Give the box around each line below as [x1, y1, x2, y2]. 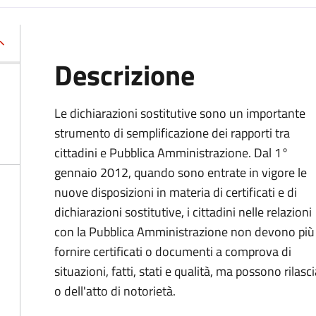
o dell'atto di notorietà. [54, 281, 176, 300]
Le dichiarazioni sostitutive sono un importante [54, 104, 305, 123]
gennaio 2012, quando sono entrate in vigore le [54, 163, 307, 182]
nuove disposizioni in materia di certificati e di [54, 183, 297, 202]
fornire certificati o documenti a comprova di [54, 242, 291, 261]
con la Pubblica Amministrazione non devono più [54, 222, 315, 241]
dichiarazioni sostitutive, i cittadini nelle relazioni [54, 202, 312, 221]
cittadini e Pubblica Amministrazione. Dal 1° [54, 143, 288, 162]
